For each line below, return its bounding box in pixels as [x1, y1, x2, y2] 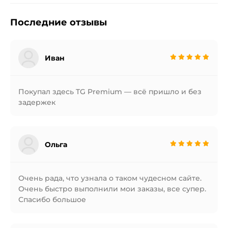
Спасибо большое [18, 195, 86, 204]
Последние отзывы [10, 17, 107, 28]
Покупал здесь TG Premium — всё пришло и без [18, 87, 202, 96]
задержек [18, 98, 55, 107]
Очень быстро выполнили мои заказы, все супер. [18, 184, 206, 193]
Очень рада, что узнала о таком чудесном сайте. [18, 174, 202, 183]
